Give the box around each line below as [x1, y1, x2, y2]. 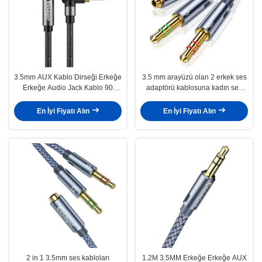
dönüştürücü [174, 94, 214, 102]
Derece [56, 94, 80, 102]
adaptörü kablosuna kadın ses [146, 83, 242, 92]
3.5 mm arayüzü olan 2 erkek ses [142, 73, 247, 81]
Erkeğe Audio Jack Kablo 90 [23, 83, 113, 92]
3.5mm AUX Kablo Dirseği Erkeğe [14, 73, 122, 81]
